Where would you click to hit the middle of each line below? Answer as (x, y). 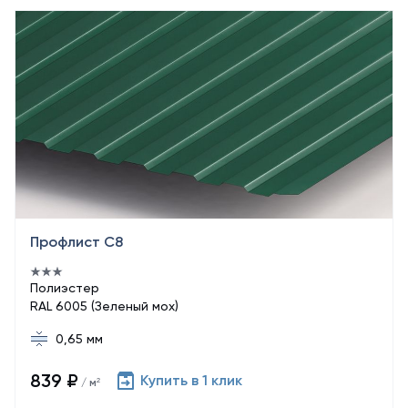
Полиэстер (65, 288)
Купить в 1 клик (191, 380)
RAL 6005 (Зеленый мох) (104, 306)
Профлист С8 (76, 242)
